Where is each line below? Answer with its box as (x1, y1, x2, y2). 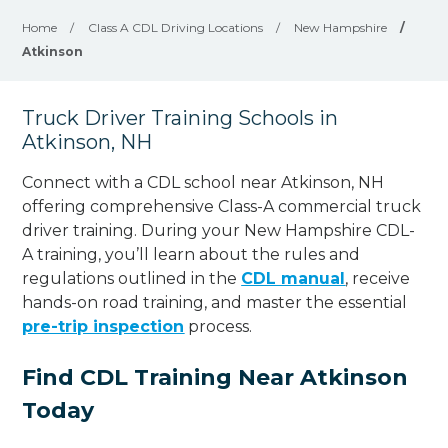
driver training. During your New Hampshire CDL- (22, 220, 416, 240)
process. (184, 316, 253, 336)
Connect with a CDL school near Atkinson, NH (22, 172, 385, 192)
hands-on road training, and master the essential (22, 292, 408, 312)
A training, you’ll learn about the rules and (22, 244, 361, 264)
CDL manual (241, 268, 346, 288)
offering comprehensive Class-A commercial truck (22, 196, 422, 216)
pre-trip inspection (22, 316, 185, 336)
